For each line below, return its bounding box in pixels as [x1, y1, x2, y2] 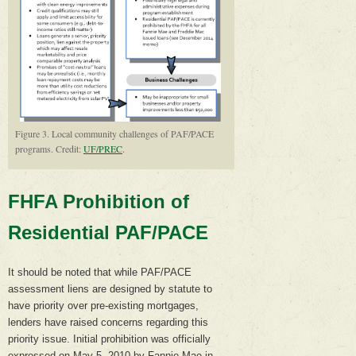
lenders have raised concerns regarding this [8, 315, 208, 328]
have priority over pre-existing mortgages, [8, 299, 199, 311]
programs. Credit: [15, 142, 83, 156]
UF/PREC [83, 142, 122, 156]
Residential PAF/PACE [8, 222, 208, 244]
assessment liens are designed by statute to [8, 282, 212, 295]
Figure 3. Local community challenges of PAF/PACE [15, 127, 214, 141]
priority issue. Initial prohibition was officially [8, 332, 211, 345]
